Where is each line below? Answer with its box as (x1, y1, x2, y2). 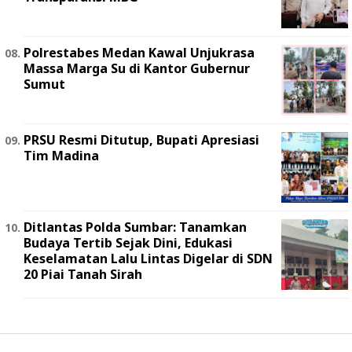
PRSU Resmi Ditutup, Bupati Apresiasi (24, 131, 259, 149)
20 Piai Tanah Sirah (24, 266, 142, 284)
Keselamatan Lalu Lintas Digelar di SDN (24, 250, 273, 268)
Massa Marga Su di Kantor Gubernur (24, 60, 250, 78)
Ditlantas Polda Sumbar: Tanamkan (24, 218, 247, 236)
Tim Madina (24, 147, 99, 165)
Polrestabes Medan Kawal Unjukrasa (24, 44, 255, 62)
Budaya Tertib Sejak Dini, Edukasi (24, 234, 233, 252)
